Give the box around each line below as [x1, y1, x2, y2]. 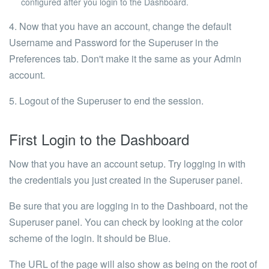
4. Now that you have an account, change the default [9, 19, 231, 33]
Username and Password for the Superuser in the [9, 35, 219, 49]
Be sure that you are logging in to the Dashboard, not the [9, 199, 248, 213]
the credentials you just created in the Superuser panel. [9, 173, 243, 187]
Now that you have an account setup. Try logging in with [9, 157, 246, 171]
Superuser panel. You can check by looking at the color [9, 215, 243, 229]
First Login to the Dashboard [9, 128, 189, 150]
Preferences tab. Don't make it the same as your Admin [9, 52, 241, 65]
